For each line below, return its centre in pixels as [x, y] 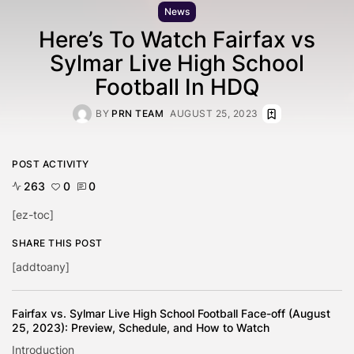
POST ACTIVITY [51, 164]
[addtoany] [41, 266]
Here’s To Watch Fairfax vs [177, 39]
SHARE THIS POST [57, 243]
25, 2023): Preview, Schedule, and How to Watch [141, 327]
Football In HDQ [177, 87]
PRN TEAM [138, 113]
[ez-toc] [33, 214]
